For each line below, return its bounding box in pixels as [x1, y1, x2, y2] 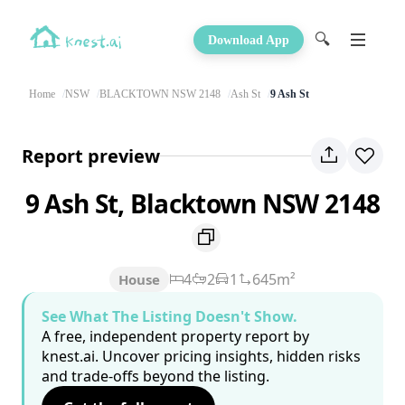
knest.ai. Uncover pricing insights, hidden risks [42, 346, 361, 367]
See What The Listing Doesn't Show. [42, 306, 297, 327]
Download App [208, 33, 289, 47]
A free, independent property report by [42, 326, 309, 347]
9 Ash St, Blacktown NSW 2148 [24, 186, 381, 221]
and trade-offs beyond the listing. [42, 366, 269, 387]
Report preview [22, 143, 160, 168]
